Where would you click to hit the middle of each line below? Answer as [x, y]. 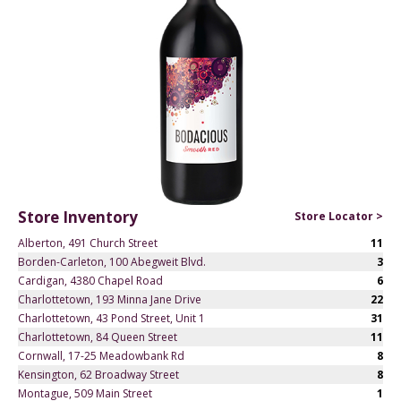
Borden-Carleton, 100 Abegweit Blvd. [112, 261]
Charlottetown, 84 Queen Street [98, 337]
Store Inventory [78, 218]
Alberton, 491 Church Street [88, 243]
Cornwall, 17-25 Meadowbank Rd [101, 355]
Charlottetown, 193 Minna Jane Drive [110, 299]
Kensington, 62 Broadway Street [98, 374]
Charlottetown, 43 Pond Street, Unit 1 [111, 318]
